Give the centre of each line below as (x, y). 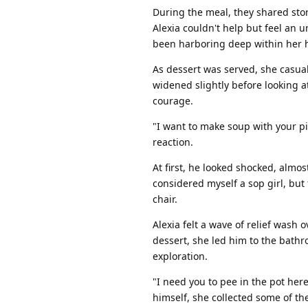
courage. (173, 100)
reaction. (173, 142)
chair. (165, 199)
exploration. (180, 256)
